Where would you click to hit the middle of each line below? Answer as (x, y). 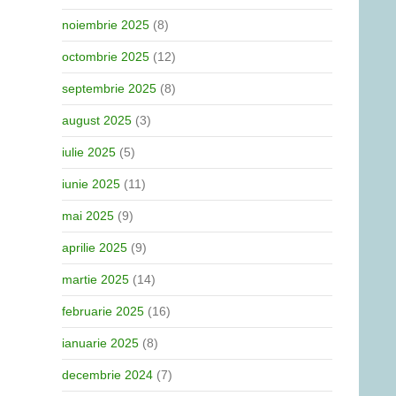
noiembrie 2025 (106, 25)
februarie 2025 (103, 311)
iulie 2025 (89, 152)
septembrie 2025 (109, 88)
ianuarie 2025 (100, 343)
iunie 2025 (91, 184)
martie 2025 (95, 279)
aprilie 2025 (95, 247)
